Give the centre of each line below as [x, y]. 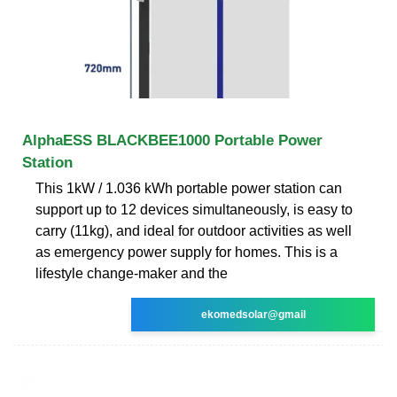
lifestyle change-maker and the [132, 273]
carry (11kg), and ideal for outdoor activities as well [194, 230]
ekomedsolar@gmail [253, 314]
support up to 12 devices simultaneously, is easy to [194, 209]
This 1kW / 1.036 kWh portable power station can [189, 188]
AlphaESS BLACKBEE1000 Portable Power [172, 140]
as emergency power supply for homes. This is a [187, 252]
